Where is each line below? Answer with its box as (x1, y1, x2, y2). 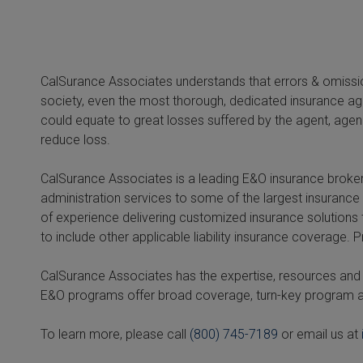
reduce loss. (41, 132, 110, 147)
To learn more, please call (41, 327, 190, 342)
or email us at (278, 327, 361, 342)
